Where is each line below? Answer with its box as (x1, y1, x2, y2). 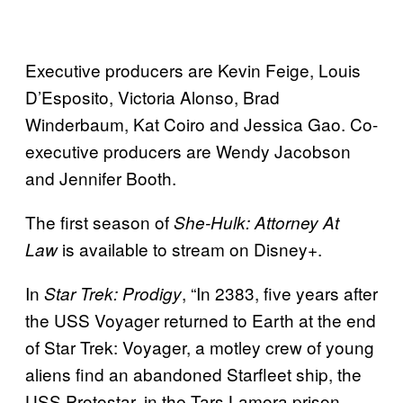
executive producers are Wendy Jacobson (25, 138, 351, 163)
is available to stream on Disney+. (58, 236, 322, 261)
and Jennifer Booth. (25, 165, 176, 190)
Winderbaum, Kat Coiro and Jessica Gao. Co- (25, 111, 378, 136)
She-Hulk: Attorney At (174, 210, 339, 234)
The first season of (25, 209, 174, 234)
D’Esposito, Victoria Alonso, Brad (25, 84, 280, 109)
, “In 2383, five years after (182, 280, 378, 305)
